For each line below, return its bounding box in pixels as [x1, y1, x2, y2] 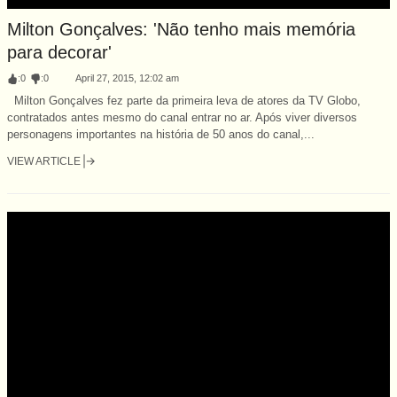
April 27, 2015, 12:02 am [75, 72, 179, 83]
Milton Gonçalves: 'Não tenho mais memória [7, 19, 355, 39]
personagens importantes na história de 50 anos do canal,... [7, 127, 315, 141]
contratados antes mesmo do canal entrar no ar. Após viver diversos [7, 110, 357, 124]
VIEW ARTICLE [7, 154, 81, 167]
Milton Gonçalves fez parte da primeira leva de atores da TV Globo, [7, 93, 361, 107]
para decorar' [7, 42, 112, 62]
